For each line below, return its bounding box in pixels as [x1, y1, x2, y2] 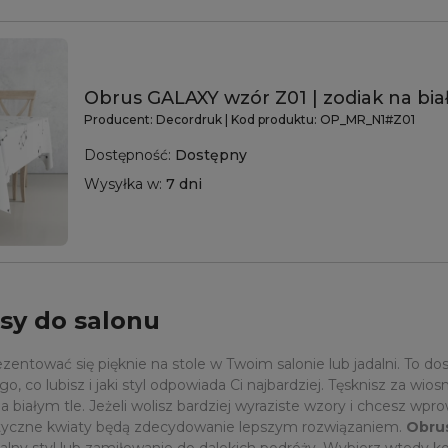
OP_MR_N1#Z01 [320, 112, 415, 128]
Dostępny [175, 146, 247, 165]
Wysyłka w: [84, 175, 162, 194]
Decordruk [156, 112, 225, 128]
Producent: [84, 112, 156, 128]
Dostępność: [84, 146, 171, 165]
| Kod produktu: [225, 112, 317, 128]
